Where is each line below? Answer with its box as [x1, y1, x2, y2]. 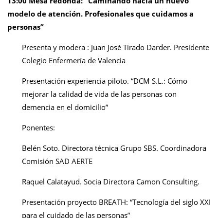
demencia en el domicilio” [22, 102, 108, 112]
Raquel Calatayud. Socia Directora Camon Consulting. [22, 177, 200, 186]
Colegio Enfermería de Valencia [22, 55, 126, 65]
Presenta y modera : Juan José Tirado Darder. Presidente [22, 42, 209, 52]
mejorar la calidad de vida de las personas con [22, 89, 177, 99]
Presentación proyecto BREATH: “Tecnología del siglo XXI [22, 197, 211, 207]
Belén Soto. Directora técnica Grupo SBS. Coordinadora [22, 143, 206, 153]
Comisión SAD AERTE [22, 156, 92, 166]
